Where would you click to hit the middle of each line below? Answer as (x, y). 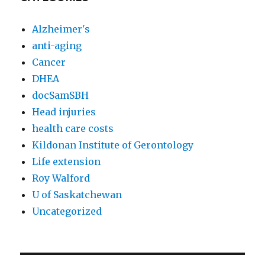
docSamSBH (61, 96)
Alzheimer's (61, 29)
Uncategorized (67, 211)
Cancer (49, 62)
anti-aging (57, 46)
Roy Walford (61, 178)
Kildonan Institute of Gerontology (113, 145)
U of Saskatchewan (77, 195)
